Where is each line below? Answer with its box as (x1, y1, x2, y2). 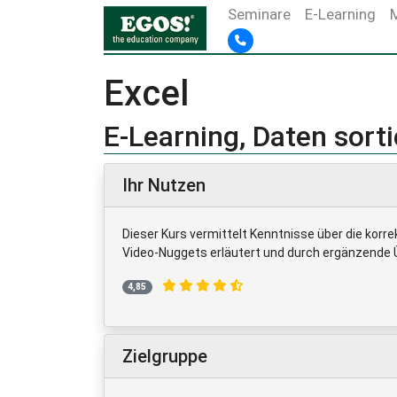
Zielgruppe (122, 345, 207, 367)
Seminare (228, 5, 292, 23)
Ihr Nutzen (122, 175, 206, 196)
